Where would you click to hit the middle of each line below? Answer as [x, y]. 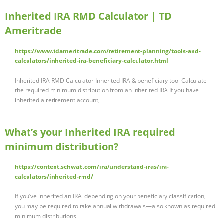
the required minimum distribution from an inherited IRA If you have [107, 90]
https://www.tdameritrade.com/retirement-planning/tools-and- [108, 51]
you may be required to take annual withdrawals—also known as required [115, 206]
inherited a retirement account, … [61, 100]
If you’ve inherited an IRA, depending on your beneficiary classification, [110, 196]
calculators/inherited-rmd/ [54, 177]
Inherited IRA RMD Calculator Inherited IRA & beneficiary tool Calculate [111, 81]
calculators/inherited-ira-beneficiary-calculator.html [92, 61]
